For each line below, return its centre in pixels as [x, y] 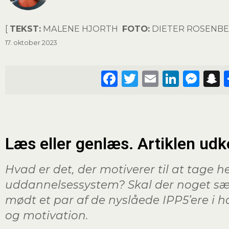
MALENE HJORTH [82, 28]
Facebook [157, 78]
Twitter [167, 78]
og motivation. [47, 215]
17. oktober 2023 [31, 42]
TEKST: [25, 28]
